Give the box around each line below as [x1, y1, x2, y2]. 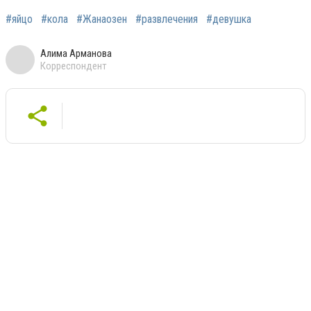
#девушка [206, 12, 251, 26]
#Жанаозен [76, 12, 127, 26]
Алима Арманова [40, 47, 112, 60]
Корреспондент [40, 59, 107, 72]
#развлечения [135, 12, 198, 26]
